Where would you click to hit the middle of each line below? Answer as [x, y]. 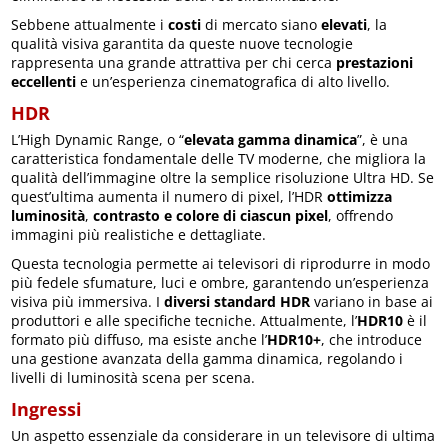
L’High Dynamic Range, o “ [98, 140]
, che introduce [372, 340]
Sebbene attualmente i [90, 25]
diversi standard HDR [237, 302]
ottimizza [358, 197]
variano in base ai [372, 302]
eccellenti [44, 82]
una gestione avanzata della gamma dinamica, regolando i [207, 359]
